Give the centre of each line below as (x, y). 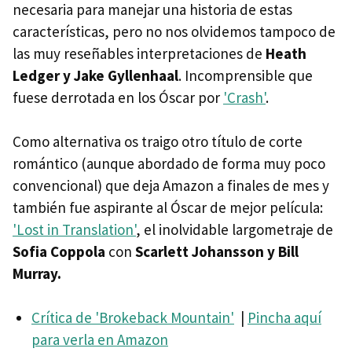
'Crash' (244, 97)
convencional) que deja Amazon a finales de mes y (171, 185)
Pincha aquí (284, 317)
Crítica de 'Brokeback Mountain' (133, 317)
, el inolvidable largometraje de (235, 229)
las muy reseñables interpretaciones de (139, 53)
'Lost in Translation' (74, 229)
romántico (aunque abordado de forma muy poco (169, 163)
